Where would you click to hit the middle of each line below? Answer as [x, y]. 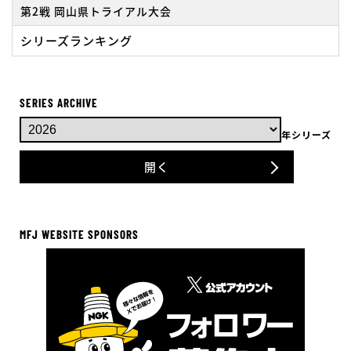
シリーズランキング [76, 41]
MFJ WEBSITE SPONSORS [79, 235]
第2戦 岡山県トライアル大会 [96, 11]
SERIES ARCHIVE [59, 103]
